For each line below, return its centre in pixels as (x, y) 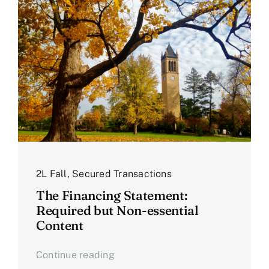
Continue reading (75, 255)
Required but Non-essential (117, 210)
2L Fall (51, 174)
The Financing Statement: (111, 195)
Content (59, 225)
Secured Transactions (122, 174)
